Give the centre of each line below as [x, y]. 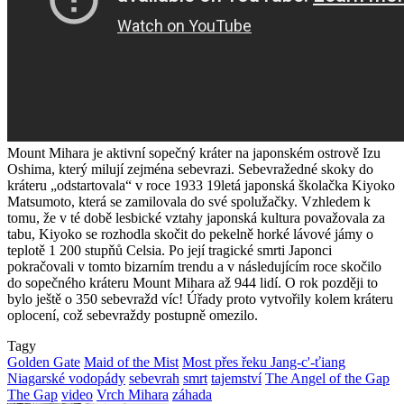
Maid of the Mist [131, 362]
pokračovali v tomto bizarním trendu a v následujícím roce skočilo [194, 266]
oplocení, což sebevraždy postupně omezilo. [133, 315]
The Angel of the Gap [327, 378]
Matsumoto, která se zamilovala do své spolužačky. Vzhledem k [189, 201]
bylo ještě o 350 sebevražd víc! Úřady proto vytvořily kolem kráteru [200, 298]
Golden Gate [44, 362]
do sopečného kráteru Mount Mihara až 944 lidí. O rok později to [193, 282]
